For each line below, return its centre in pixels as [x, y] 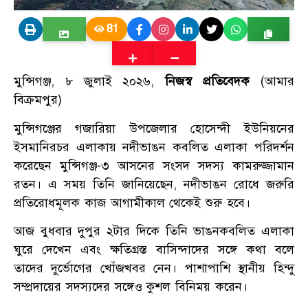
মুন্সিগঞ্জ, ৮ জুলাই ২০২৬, [90, 81]
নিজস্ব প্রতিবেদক [208, 81]
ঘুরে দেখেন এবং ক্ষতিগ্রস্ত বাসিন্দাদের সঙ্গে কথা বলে [154, 250]
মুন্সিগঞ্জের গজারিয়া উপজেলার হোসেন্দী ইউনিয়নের [154, 128]
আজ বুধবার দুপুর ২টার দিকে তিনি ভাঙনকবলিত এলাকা [154, 231]
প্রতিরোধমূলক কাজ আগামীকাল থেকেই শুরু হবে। [132, 202]
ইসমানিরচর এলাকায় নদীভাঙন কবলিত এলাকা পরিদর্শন [154, 147]
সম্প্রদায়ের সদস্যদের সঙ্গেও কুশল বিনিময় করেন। [131, 287]
